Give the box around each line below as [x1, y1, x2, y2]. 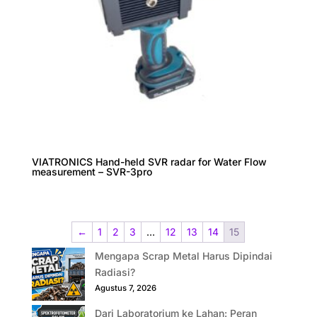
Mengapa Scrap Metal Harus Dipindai [94, 249, 272, 262]
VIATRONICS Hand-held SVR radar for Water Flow [31, 155, 267, 168]
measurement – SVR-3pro [31, 165, 152, 178]
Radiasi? [94, 265, 135, 278]
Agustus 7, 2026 [94, 282, 156, 293]
